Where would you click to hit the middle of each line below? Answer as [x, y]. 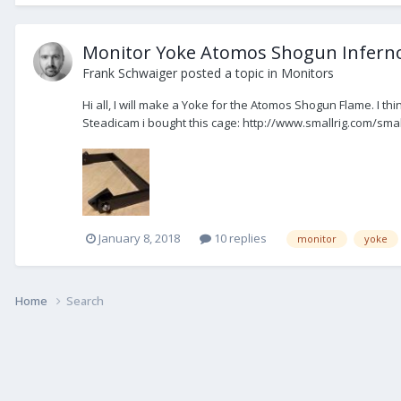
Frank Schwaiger [130, 73]
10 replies [239, 239]
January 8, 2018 [139, 239]
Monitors [307, 73]
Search [85, 300]
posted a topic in [229, 73]
